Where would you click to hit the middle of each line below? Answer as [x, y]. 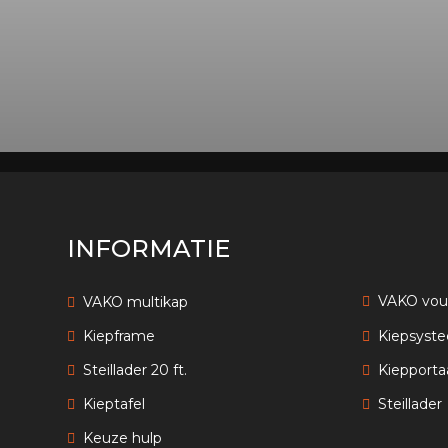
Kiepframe [119, 335]
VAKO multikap [136, 301]
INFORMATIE [149, 248]
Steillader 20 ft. [135, 369]
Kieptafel [114, 403]
